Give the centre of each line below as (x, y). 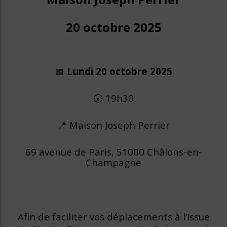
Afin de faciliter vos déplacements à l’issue (113, 217)
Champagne (113, 162)
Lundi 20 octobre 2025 (120, 71)
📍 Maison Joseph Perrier (113, 125)
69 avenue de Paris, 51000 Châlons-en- (113, 152)
